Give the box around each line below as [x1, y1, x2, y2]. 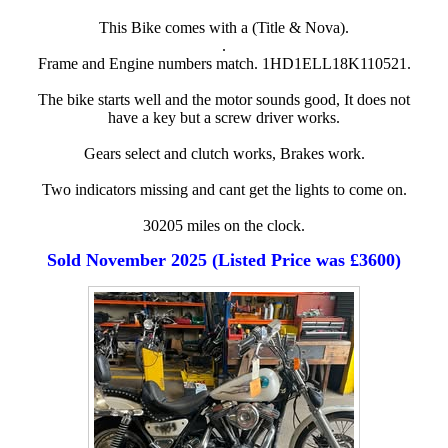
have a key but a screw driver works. [108, 109, 340, 127]
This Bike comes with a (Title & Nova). [99, 19, 349, 37]
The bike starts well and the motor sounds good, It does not [38, 91, 410, 109]
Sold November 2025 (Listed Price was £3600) [47, 250, 401, 271]
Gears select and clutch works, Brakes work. [83, 145, 365, 163]
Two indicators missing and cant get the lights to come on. [41, 181, 407, 199]
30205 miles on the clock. [143, 217, 305, 235]
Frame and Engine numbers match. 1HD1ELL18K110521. [37, 55, 411, 73]
